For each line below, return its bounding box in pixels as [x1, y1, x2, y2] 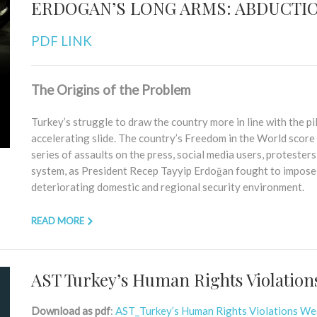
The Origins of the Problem [31, 82, 190, 98]
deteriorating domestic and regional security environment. [31, 180, 304, 193]
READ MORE [31, 215, 84, 226]
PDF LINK [31, 33, 92, 49]
